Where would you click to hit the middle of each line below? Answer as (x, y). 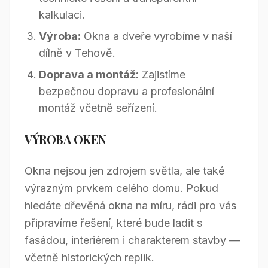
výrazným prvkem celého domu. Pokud (121, 188)
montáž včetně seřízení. (98, 108)
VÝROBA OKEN (66, 139)
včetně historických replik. (89, 258)
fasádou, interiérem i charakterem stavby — (132, 240)
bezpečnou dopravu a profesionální (127, 91)
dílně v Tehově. (77, 53)
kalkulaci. (62, 15)
